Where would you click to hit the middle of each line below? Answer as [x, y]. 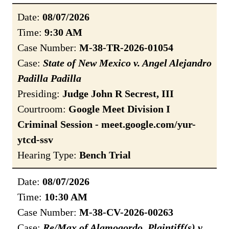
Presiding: [40, 94]
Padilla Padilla [49, 78]
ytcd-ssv [35, 140]
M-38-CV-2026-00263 [126, 212]
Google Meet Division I [119, 109]
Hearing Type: [48, 155]
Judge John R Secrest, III [118, 94]
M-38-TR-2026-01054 [126, 48]
